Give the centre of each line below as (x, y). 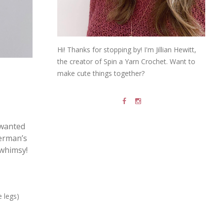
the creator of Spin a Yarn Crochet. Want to (126, 62)
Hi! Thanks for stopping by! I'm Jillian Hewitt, (127, 50)
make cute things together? (101, 74)
